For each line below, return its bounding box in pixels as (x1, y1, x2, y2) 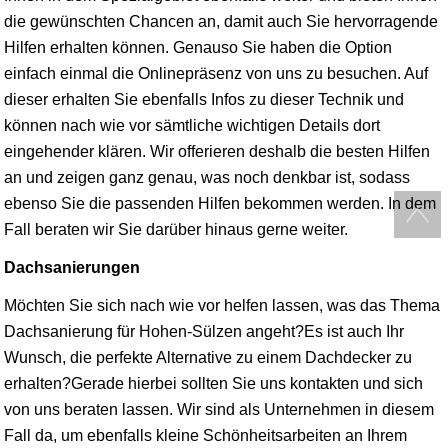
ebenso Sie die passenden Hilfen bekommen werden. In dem (4, 195, 436, 212)
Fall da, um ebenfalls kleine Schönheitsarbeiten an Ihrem (4, 427, 407, 444)
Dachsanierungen (4, 259, 140, 276)
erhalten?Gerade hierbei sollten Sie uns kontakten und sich (4, 375, 423, 392)
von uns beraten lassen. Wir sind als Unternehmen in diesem (4, 401, 434, 418)
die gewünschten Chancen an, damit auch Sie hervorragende (4, 13, 438, 30)
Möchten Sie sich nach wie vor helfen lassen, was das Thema (4, 297, 440, 314)
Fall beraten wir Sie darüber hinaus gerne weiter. (4, 221, 348, 238)
